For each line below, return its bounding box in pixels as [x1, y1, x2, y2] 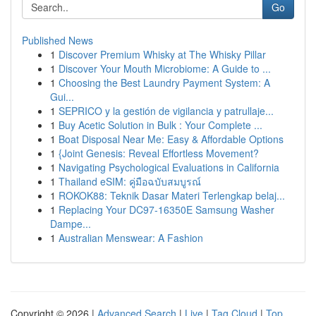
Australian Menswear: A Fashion [59, 231, 203, 245]
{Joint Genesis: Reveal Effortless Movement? [59, 146, 259, 160]
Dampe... [50, 217, 91, 231]
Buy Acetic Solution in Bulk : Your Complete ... [59, 118, 262, 132]
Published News [22, 33, 93, 47]
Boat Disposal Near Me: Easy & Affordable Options [59, 132, 284, 146]
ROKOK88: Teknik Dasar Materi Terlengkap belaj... [59, 188, 285, 202]
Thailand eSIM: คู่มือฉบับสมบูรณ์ [59, 174, 201, 188]
